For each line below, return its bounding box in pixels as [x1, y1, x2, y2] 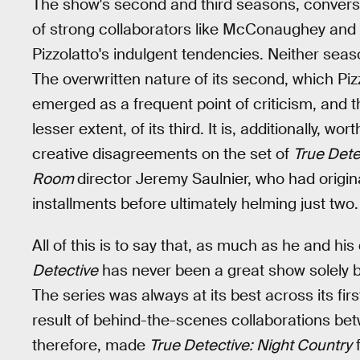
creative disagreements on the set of [32, 143, 293, 164]
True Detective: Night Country [149, 335, 352, 356]
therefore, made [32, 335, 149, 356]
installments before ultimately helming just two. [32, 193, 358, 214]
